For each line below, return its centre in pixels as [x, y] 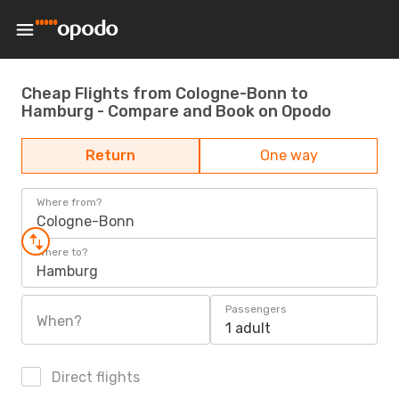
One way [289, 155]
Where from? [69, 202]
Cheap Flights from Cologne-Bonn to [165, 93]
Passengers [256, 309]
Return [110, 155]
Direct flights [94, 377]
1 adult [248, 328]
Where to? [62, 252]
